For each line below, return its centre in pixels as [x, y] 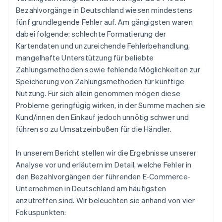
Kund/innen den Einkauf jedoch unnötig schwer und [103, 117]
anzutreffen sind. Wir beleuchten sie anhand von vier [106, 200]
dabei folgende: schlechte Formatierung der [91, 34]
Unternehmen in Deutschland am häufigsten [91, 189]
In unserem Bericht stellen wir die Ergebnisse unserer [106, 153]
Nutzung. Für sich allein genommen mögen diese [98, 93]
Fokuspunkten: [41, 212]
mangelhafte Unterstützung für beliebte [85, 58]
